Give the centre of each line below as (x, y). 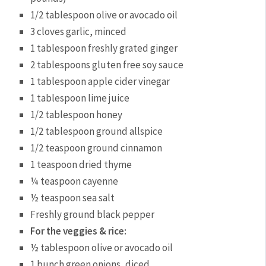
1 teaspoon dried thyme (81, 165)
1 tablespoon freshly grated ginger (104, 48)
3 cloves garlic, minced (79, 32)
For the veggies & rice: (79, 231)
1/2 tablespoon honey (77, 115)
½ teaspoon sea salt (73, 198)
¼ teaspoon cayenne (75, 181)
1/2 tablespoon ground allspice (97, 132)
